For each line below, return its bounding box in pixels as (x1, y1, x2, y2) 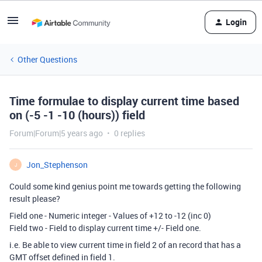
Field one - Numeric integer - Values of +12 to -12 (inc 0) (9, 210, 211, 221)
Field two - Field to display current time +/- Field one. (9, 222, 201, 233)
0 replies (114, 127, 145, 139)
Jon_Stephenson (26, 159, 88, 170)
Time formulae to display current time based (9, 93, 239, 109)
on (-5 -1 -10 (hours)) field (9, 107, 145, 123)
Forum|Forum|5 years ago (9, 127, 103, 139)
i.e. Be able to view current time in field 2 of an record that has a (9, 239, 241, 250)
